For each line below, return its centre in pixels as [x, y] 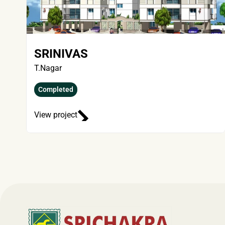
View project [56, 115]
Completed [56, 89]
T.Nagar [48, 68]
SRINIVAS [61, 54]
